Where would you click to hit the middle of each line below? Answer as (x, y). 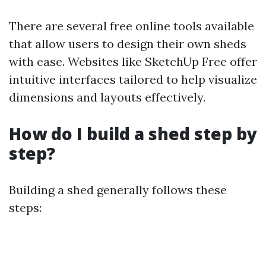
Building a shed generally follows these (118, 190)
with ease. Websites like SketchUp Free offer (133, 62)
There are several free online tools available (132, 26)
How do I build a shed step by (133, 134)
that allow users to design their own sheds (128, 44)
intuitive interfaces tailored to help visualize (133, 80)
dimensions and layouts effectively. (107, 97)
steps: (25, 208)
